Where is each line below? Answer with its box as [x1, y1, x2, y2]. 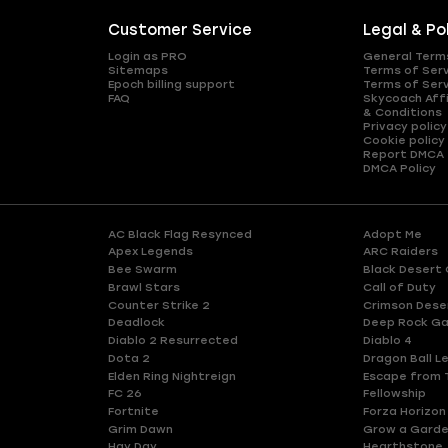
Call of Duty [362, 279, 436, 294]
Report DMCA [362, 146, 444, 161]
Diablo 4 [362, 333, 412, 348]
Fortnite [107, 403, 159, 418]
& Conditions [362, 104, 442, 119]
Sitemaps [107, 62, 168, 77]
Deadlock [107, 315, 165, 330]
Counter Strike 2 [107, 297, 210, 312]
